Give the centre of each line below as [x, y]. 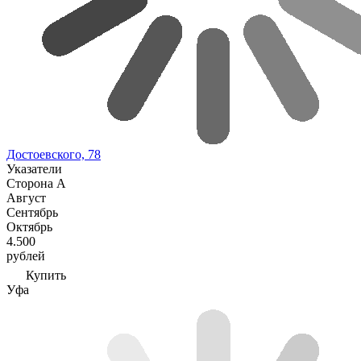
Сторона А [36, 183]
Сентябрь [32, 212]
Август [26, 198]
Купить [46, 275]
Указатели [34, 169]
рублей [26, 256]
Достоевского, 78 [54, 154]
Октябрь [29, 227]
